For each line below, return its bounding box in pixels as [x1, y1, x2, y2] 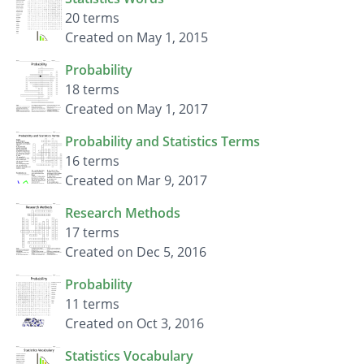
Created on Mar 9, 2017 [65, 171, 207, 189]
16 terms [65, 152, 119, 170]
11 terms [65, 295, 119, 313]
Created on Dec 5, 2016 [65, 243, 206, 261]
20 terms [65, 9, 119, 27]
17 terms [65, 223, 119, 241]
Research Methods [65, 204, 180, 222]
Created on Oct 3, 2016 [65, 314, 204, 332]
